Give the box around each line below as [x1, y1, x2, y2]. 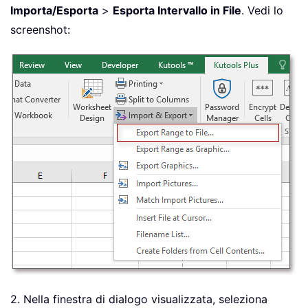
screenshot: [10, 23, 70, 37]
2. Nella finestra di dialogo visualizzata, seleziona [10, 292, 267, 307]
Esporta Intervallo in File [113, 3, 241, 18]
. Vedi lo [241, 3, 283, 18]
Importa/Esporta [10, 3, 98, 18]
